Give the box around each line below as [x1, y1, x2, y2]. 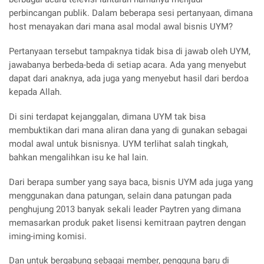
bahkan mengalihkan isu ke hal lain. [9, 151, 148, 163]
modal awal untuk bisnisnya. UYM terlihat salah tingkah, [9, 138, 228, 149]
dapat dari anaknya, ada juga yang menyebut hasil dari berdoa [9, 73, 249, 84]
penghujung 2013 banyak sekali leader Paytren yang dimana [9, 203, 241, 214]
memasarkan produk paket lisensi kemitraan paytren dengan [9, 217, 246, 228]
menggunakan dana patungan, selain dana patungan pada [9, 190, 232, 201]
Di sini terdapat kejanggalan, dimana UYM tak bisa [9, 111, 206, 122]
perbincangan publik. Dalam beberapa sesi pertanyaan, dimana [9, 8, 253, 19]
